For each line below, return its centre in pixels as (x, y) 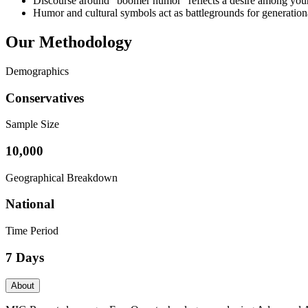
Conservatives (45, 98)
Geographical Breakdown (62, 177)
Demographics (37, 71)
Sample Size (32, 124)
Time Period (32, 231)
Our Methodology (69, 42)
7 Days (25, 257)
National (30, 204)
